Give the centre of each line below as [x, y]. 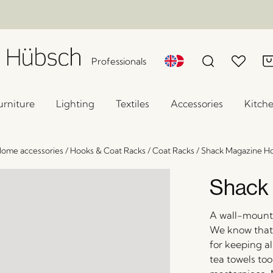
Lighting [75, 104]
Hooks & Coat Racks [108, 151]
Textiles [133, 104]
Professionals [119, 61]
